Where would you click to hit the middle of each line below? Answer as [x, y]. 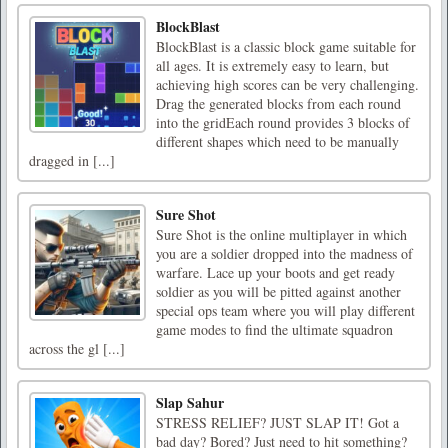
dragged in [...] [72, 161]
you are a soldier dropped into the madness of [284, 254]
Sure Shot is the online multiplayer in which [281, 235]
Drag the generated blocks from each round [278, 104]
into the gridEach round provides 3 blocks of [283, 123]
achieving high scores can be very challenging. [287, 85]
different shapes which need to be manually [277, 142]
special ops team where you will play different [285, 311]
